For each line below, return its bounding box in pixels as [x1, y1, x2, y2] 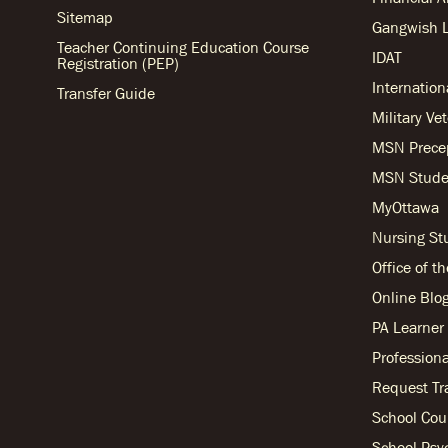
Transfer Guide [57, 84, 155, 103]
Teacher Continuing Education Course [57, 38, 309, 57]
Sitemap [57, 8, 113, 27]
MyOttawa [372, 198, 439, 216]
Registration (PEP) [57, 54, 179, 73]
